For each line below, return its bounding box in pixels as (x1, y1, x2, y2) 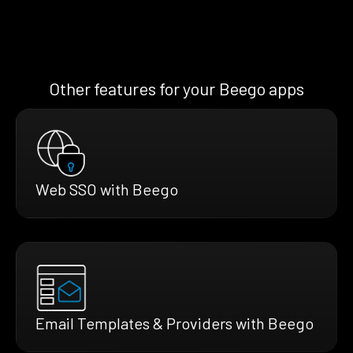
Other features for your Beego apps (48, 77, 305, 98)
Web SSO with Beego (35, 179, 178, 199)
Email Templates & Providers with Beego (35, 313, 314, 333)
